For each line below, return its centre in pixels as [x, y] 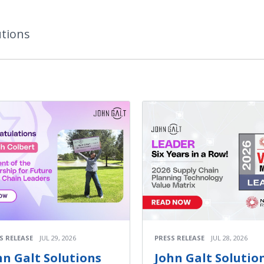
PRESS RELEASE [179, 237]
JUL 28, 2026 [229, 237]
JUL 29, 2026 [58, 237]
